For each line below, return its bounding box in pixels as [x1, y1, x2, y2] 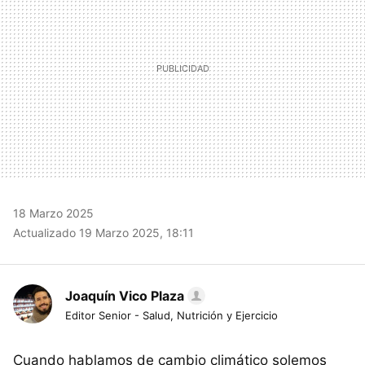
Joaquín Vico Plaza [65, 288, 184, 305]
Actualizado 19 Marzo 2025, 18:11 [13, 226, 194, 240]
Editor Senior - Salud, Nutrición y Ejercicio [65, 309, 278, 323]
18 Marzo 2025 [13, 206, 94, 221]
